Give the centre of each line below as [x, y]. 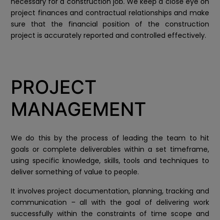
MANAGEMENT [79, 109]
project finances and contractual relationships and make [110, 13]
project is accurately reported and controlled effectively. [109, 36]
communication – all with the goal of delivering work [110, 203]
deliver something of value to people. [75, 172]
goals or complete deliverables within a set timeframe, [110, 150]
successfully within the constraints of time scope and [110, 214]
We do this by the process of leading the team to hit [110, 138]
